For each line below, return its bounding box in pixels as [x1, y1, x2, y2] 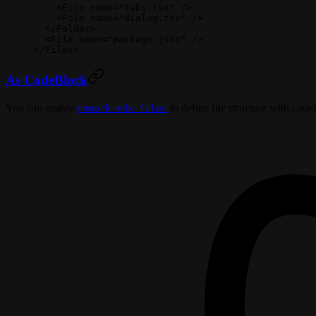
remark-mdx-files [77, 103, 167, 114]
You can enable [6, 102, 77, 114]
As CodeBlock [6, 73, 87, 88]
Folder [56, 23, 90, 34]
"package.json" [107, 33, 186, 44]
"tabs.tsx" [119, 1, 175, 13]
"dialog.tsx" [119, 12, 186, 23]
